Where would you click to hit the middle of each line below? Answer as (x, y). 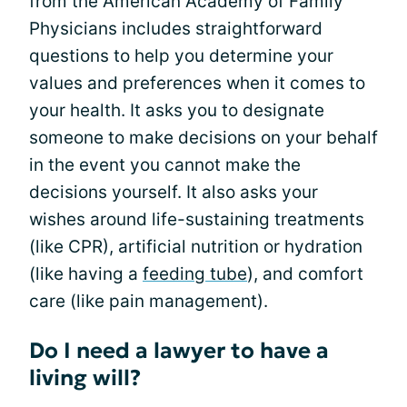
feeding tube (195, 274)
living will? (85, 378)
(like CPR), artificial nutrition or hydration (196, 247)
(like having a (86, 274)
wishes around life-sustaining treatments (197, 219)
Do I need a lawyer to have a (179, 351)
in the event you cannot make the (165, 165)
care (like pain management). (149, 301)
